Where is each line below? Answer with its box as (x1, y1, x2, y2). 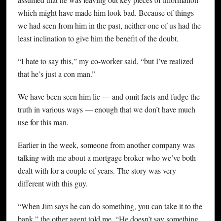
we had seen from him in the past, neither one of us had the (17, 20, 201, 31)
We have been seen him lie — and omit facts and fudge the (17, 91, 200, 102)
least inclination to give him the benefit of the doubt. (17, 33, 179, 44)
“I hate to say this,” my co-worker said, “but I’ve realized (17, 56, 193, 67)
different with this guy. (17, 178, 88, 189)
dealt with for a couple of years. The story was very (17, 165, 176, 176)
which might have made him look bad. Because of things (17, 7, 194, 18)
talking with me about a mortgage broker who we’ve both (17, 152, 196, 163)
